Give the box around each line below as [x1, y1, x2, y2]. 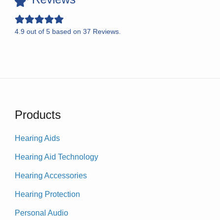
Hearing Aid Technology [15, 153, 98, 161]
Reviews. [91, 27, 121, 35]
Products [15, 108, 61, 121]
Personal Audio [15, 209, 68, 217]
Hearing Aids [15, 134, 60, 142]
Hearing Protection [15, 190, 80, 198]
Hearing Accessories [15, 171, 87, 180]
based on [50, 27, 83, 35]
